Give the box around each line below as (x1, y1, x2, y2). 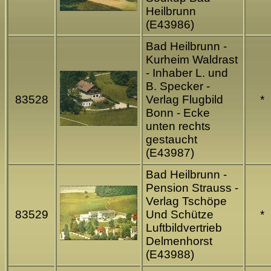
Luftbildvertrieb (146, 221, 222, 235)
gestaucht (146, 133, 197, 146)
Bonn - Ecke (146, 106, 210, 120)
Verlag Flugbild (146, 93, 223, 106)
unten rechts (146, 120, 211, 133)
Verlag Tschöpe (146, 195, 227, 208)
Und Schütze (146, 208, 214, 221)
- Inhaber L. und (146, 67, 228, 80)
